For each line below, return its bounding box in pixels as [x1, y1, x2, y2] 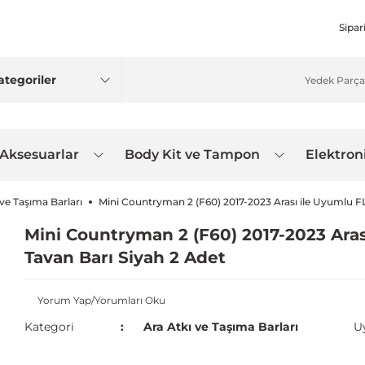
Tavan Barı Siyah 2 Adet [24, 248, 226, 267]
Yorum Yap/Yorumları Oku [37, 294, 165, 306]
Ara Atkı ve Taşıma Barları [143, 319, 298, 334]
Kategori [24, 319, 74, 334]
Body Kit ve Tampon [125, 147, 260, 162]
